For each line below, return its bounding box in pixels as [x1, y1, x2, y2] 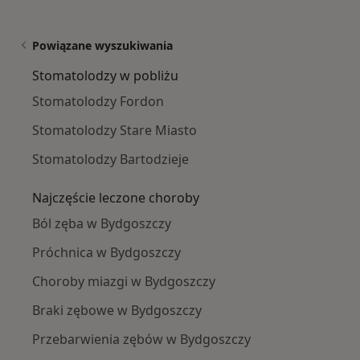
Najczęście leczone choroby [32, 189, 199, 207]
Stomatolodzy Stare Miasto [32, 121, 197, 140]
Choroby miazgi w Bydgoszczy [32, 272, 215, 291]
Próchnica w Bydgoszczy [32, 243, 181, 262]
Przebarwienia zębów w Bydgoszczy [32, 330, 251, 349]
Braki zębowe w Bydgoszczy [32, 301, 202, 320]
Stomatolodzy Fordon [32, 92, 164, 111]
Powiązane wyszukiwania [32, 38, 173, 54]
